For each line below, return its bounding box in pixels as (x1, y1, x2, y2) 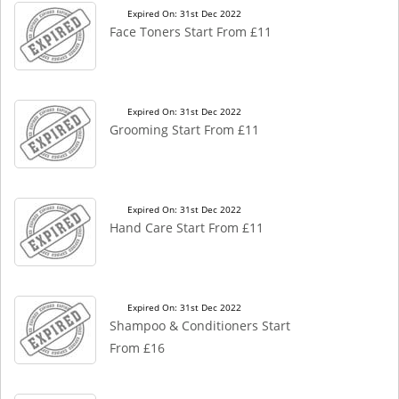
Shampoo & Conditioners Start (110, 317, 290, 334)
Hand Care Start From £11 (110, 219, 264, 236)
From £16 (110, 339, 165, 356)
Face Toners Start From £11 (110, 23, 272, 40)
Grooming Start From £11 (110, 121, 259, 138)
